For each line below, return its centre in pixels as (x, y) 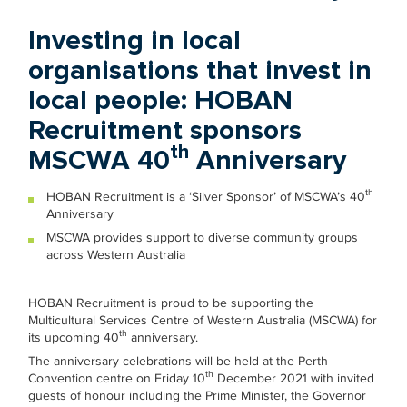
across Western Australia (116, 255)
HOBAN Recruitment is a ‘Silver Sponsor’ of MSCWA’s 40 (206, 197)
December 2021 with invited (294, 378)
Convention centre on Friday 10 (117, 378)
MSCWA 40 (99, 160)
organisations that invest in (200, 70)
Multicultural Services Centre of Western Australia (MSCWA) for (203, 320)
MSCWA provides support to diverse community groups (203, 238)
